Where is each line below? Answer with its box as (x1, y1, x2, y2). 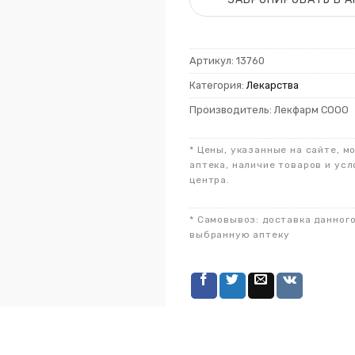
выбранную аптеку (189, 229, 290, 241)
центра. (189, 174, 230, 186)
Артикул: (189, 55, 236, 67)
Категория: (189, 79, 246, 92)
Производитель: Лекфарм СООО (189, 104, 349, 116)
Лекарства (246, 79, 299, 92)
